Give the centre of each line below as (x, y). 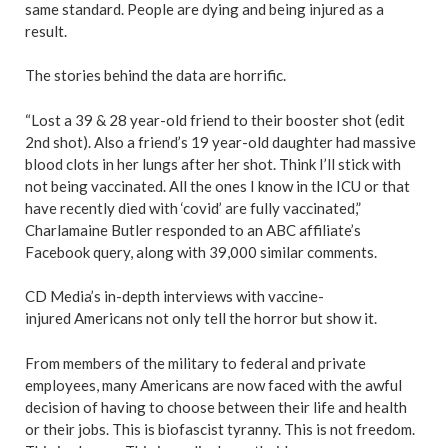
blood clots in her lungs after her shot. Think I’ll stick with (213, 163)
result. (47, 30)
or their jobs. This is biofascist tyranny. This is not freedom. (220, 428)
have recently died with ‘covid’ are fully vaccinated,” (193, 207)
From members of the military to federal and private (195, 362)
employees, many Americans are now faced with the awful (213, 384)
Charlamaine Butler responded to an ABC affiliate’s (193, 229)
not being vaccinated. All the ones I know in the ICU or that (217, 185)
